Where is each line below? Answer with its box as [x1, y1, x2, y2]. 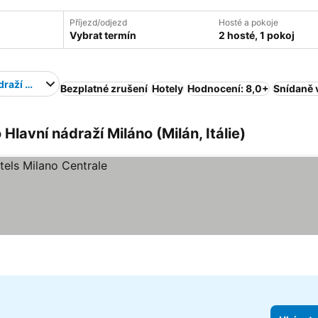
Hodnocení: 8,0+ [187, 82, 269, 94]
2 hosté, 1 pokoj [219, 29, 295, 41]
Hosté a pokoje [219, 17, 278, 28]
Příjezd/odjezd [70, 17, 127, 28]
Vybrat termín [70, 29, 136, 41]
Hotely [151, 82, 183, 94]
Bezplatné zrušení [60, 82, 148, 94]
